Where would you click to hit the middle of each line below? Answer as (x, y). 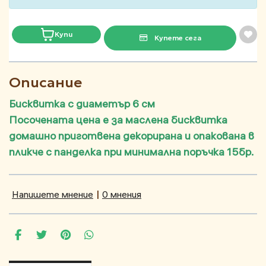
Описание (45, 83)
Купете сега (177, 38)
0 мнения (122, 194)
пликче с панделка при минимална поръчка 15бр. (131, 152)
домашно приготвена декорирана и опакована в (132, 136)
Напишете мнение (53, 194)
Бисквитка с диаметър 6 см (83, 104)
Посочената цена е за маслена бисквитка (118, 120)
